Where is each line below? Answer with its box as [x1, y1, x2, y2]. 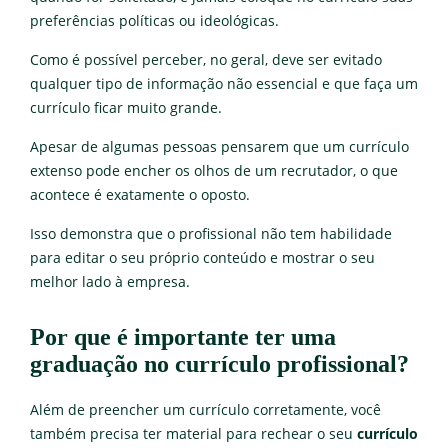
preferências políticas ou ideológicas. [30, 12, 279, 31]
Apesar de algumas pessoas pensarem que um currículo [30, 138, 409, 157]
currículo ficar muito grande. [30, 99, 222, 118]
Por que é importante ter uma [30, 324, 336, 351]
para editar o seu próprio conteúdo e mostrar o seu [30, 249, 375, 268]
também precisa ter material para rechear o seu [30, 425, 357, 444]
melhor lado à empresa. [30, 273, 190, 292]
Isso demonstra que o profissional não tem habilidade [30, 225, 392, 244]
